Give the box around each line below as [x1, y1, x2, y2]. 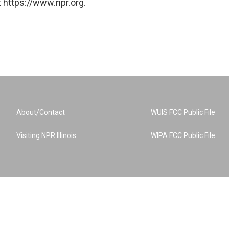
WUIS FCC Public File [151, 108, 216, 117]
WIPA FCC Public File [151, 131, 216, 140]
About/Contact [16, 108, 65, 117]
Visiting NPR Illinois [16, 131, 76, 140]
